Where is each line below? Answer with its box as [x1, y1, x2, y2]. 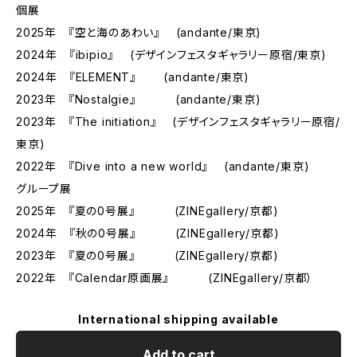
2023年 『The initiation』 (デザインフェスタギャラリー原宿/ [16, 115, 340, 128]
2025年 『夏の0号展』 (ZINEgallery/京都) [16, 204, 279, 218]
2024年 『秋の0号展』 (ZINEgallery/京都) [16, 226, 280, 240]
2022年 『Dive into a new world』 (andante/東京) [16, 159, 310, 173]
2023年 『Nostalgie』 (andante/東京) [16, 92, 261, 106]
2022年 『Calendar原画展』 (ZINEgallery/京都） [16, 271, 314, 284]
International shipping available [78, 312, 279, 326]
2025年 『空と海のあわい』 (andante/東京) [16, 25, 262, 39]
